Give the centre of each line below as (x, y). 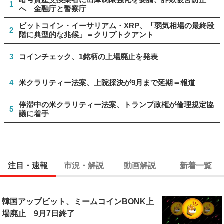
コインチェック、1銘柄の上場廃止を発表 (88, 56)
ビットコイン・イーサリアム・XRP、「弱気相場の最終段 (117, 26)
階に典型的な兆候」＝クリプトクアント (86, 35)
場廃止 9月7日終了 (38, 214)
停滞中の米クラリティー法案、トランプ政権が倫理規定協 (116, 104)
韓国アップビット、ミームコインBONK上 (78, 202)
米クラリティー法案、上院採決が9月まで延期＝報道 (107, 83)
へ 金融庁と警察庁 (53, 8)
